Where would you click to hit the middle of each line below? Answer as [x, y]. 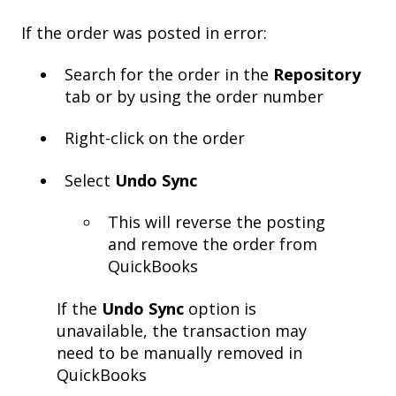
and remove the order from [213, 244]
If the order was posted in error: [144, 32]
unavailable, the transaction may [182, 330]
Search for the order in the [169, 75]
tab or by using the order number [194, 97]
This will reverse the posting [217, 222]
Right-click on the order [155, 138]
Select [90, 180]
